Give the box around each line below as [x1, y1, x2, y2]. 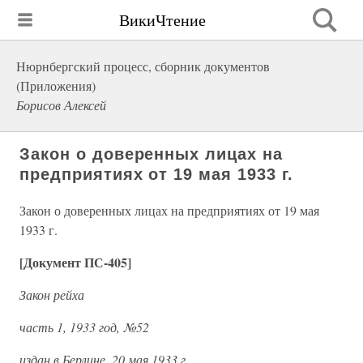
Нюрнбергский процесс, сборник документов [16, 58, 270, 75]
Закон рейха [19, 286, 84, 303]
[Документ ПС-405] [19, 253, 131, 271]
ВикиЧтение [119, 8, 206, 31]
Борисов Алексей [16, 96, 106, 113]
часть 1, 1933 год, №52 [19, 318, 149, 335]
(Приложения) [16, 77, 96, 94]
